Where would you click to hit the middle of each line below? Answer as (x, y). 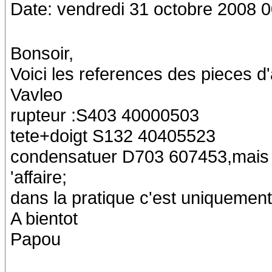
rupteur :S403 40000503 (105, 115)
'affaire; (39, 177)
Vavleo (36, 94)
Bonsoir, (42, 53)
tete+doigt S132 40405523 (113, 136)
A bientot (44, 218)
